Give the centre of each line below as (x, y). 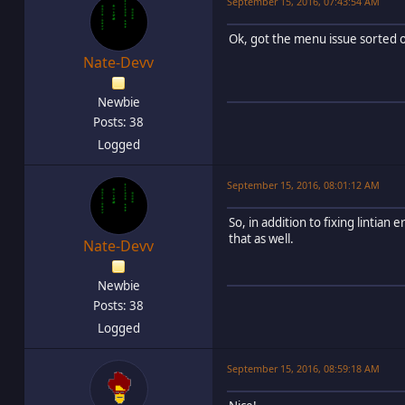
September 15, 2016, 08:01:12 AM (303, 184)
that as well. (261, 238)
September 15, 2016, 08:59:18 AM (303, 368)
